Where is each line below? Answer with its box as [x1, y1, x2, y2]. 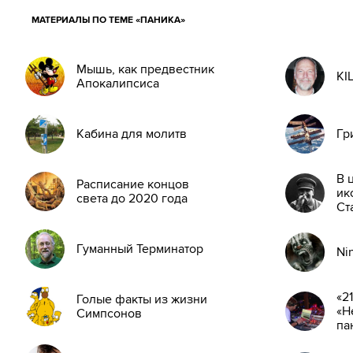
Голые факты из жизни [76, 292, 207, 307]
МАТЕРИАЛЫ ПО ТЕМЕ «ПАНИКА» [39, 14, 185, 26]
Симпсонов [76, 306, 142, 321]
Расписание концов [76, 176, 189, 192]
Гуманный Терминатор [76, 241, 203, 257]
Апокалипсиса [76, 76, 159, 91]
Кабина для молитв [76, 126, 187, 142]
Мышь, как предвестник [76, 61, 214, 77]
